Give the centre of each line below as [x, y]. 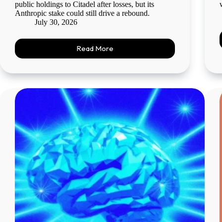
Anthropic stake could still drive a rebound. [82, 13]
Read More [95, 49]
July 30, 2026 [56, 22]
